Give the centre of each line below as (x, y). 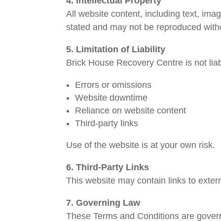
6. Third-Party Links (108, 167)
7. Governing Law (103, 203)
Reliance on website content (131, 111)
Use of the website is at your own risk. (141, 145)
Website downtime (111, 98)
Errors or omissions (113, 85)
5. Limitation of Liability (116, 50)
